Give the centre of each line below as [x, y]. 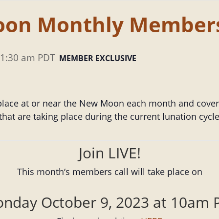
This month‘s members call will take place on [109, 171]
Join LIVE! [109, 153]
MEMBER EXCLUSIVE [98, 58]
